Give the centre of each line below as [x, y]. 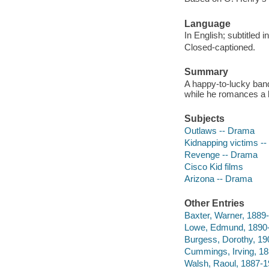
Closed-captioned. [219, 47]
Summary [206, 72]
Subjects [204, 119]
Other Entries [214, 204]
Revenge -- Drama [221, 154]
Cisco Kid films [213, 166]
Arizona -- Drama [218, 178]
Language [207, 23]
